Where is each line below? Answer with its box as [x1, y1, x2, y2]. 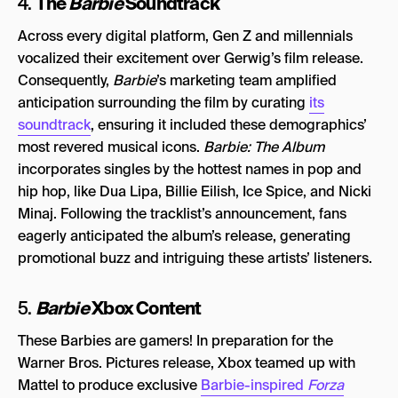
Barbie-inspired [201, 375, 307, 394]
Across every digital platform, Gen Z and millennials [18, 26, 353, 45]
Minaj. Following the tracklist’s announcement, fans [18, 203, 346, 223]
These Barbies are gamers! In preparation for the [18, 330, 333, 350]
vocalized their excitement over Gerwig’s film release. [18, 48, 363, 68]
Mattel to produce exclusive [18, 375, 201, 394]
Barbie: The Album [203, 137, 324, 156]
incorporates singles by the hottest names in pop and [18, 159, 362, 179]
